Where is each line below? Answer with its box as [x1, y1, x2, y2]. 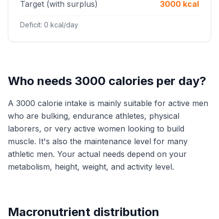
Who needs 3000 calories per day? [8, 74, 206, 88]
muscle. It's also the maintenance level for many [8, 136, 188, 146]
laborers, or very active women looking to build [8, 124, 184, 133]
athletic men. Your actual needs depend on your [8, 149, 187, 159]
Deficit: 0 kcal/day [20, 21, 78, 29]
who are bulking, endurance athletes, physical [8, 111, 179, 121]
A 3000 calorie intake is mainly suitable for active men [8, 98, 208, 108]
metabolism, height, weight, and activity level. [8, 162, 174, 172]
